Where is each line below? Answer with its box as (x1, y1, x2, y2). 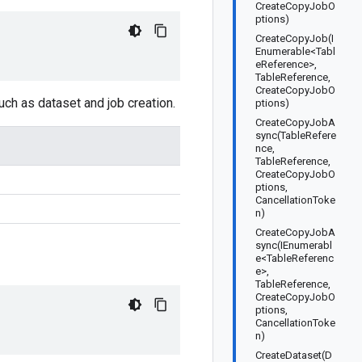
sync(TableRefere (255, 129, 336, 141)
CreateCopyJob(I (255, 32, 334, 44)
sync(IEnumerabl (255, 239, 332, 251)
